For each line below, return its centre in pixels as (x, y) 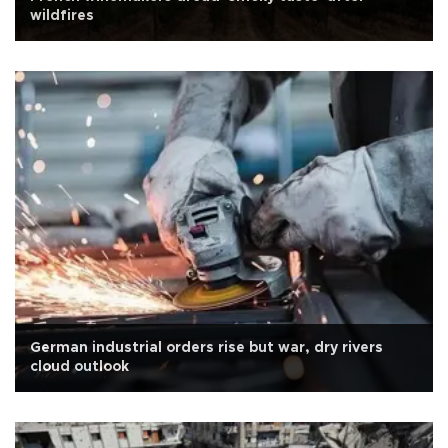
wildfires (62, 16)
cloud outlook (79, 367)
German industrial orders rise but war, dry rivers (206, 348)
